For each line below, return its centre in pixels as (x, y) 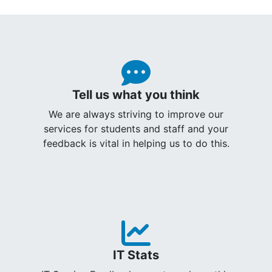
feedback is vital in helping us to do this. (136, 143)
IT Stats (136, 255)
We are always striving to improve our (136, 114)
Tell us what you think (136, 94)
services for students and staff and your (136, 128)
